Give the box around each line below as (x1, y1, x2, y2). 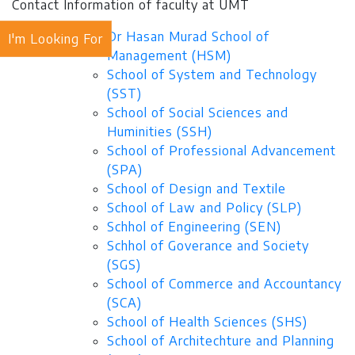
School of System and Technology (107, 67, 317, 83)
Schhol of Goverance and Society (107, 238, 309, 254)
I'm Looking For (8, 31, 103, 47)
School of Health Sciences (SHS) (107, 314, 307, 330)
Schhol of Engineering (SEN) (107, 219, 281, 235)
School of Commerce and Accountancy (107, 276, 342, 292)
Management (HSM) (107, 48, 231, 64)
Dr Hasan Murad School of (107, 29, 269, 45)
